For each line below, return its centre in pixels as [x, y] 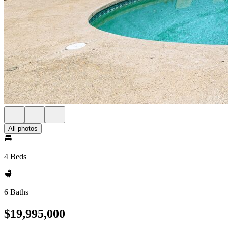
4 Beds [15, 156]
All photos [23, 129]
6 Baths [16, 192]
